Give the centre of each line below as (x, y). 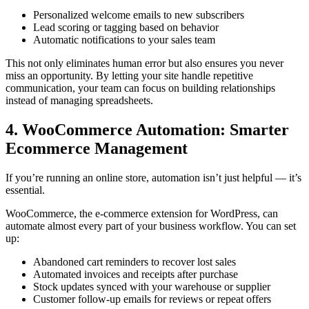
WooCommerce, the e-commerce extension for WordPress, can (142, 213)
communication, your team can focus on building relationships (140, 88)
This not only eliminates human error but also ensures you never (144, 63)
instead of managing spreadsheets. (79, 100)
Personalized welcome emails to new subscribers (139, 14)
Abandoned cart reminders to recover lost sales (134, 261)
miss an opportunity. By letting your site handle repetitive (129, 75)
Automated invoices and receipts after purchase (136, 274)
